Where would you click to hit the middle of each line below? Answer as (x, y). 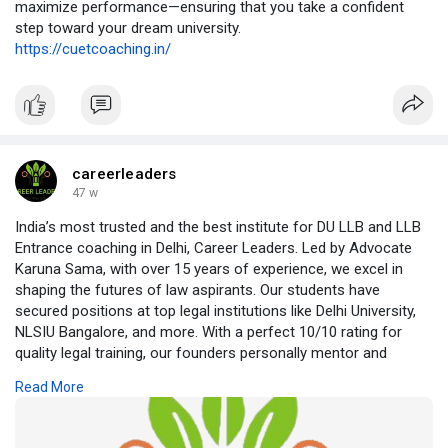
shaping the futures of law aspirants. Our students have (197, 289)
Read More (49, 386)
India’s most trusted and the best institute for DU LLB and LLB (218, 226)
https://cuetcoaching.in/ (93, 48)
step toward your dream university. (128, 27)
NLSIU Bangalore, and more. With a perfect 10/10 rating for (208, 331)
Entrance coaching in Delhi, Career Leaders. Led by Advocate (213, 247)
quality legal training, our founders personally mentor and (201, 352)
